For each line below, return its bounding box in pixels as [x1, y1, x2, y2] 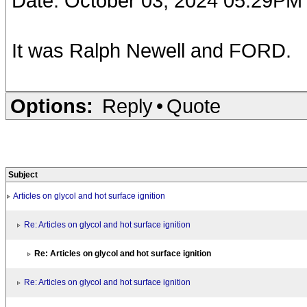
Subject [8, 170, 38, 180]
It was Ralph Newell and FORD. [12, 39, 291, 62]
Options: [10, 95, 93, 117]
